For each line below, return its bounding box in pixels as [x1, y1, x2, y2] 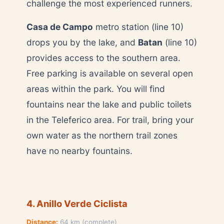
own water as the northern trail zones [26, 129, 177, 140]
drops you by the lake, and [26, 36, 138, 47]
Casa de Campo [26, 21, 93, 32]
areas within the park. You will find [26, 83, 165, 94]
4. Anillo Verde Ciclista [26, 197, 127, 209]
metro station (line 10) [93, 21, 183, 32]
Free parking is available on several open [26, 67, 193, 78]
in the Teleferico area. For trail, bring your [26, 114, 193, 125]
